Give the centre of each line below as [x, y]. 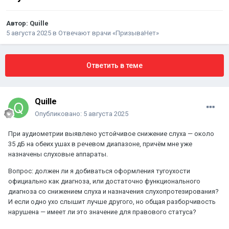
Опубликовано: [59, 114]
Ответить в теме [114, 66]
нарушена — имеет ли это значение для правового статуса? [102, 212]
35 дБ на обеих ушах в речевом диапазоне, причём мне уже [100, 144]
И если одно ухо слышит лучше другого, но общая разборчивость [112, 202]
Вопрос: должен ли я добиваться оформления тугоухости [99, 171]
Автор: [18, 24]
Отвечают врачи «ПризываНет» [109, 33]
